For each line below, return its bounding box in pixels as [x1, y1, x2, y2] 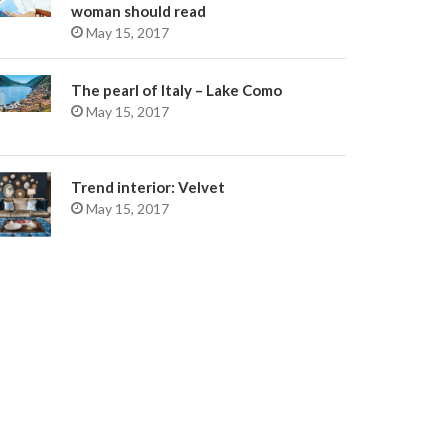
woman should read [71, 2, 206, 20]
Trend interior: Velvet [71, 178, 225, 196]
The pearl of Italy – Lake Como [71, 81, 282, 99]
